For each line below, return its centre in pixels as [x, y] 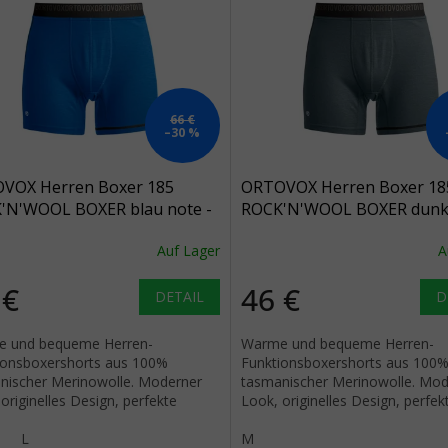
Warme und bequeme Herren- [337, 344]
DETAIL [179, 297]
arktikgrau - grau [305, 231]
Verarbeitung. [283, 420]
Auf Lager [188, 250]
